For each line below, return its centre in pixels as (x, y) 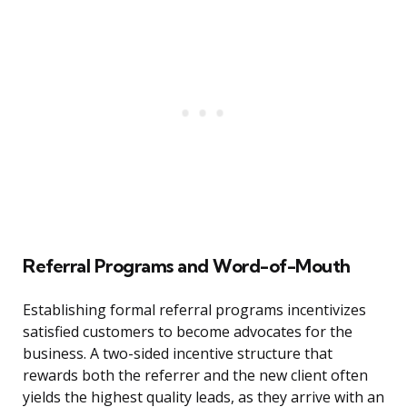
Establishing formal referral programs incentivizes (194, 310)
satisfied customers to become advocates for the (188, 332)
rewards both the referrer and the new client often (195, 376)
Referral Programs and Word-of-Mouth (187, 266)
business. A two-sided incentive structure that (178, 354)
